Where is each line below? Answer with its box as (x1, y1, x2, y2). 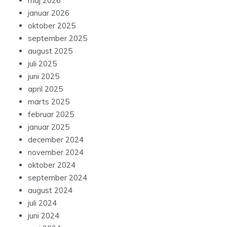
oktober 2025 (28, 21, 75, 31)
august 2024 (28, 185, 72, 196)
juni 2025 (28, 71, 59, 82)
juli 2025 (28, 59, 57, 69)
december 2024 (28, 135, 84, 145)
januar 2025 (28, 122, 69, 132)
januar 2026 (28, 8, 69, 18)
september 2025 (28, 33, 87, 44)
